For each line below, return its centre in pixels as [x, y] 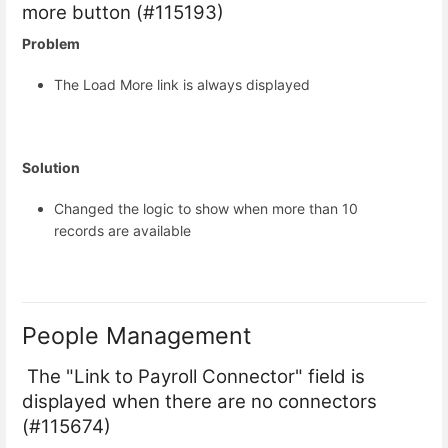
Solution [51, 167]
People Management [140, 335]
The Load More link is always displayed [182, 85]
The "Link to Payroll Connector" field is [193, 377]
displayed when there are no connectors [199, 402]
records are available [122, 230]
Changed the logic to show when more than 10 [206, 208]
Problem [51, 43]
